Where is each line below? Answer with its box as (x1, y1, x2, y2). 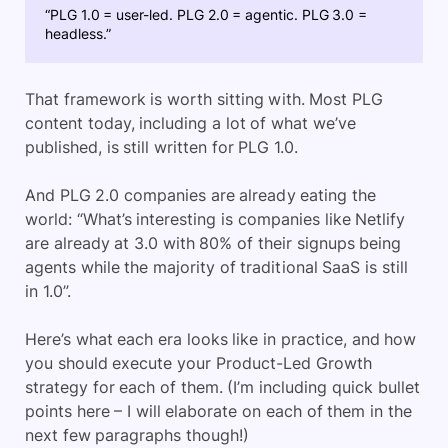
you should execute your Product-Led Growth (25, 352, 372, 373)
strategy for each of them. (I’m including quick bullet (25, 376, 420, 397)
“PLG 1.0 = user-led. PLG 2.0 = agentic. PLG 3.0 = (45, 5, 368, 23)
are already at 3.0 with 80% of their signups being (25, 232, 402, 253)
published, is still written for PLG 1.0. (25, 136, 299, 157)
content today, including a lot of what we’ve (25, 112, 356, 133)
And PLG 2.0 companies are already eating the (25, 184, 376, 205)
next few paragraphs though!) (25, 424, 250, 445)
